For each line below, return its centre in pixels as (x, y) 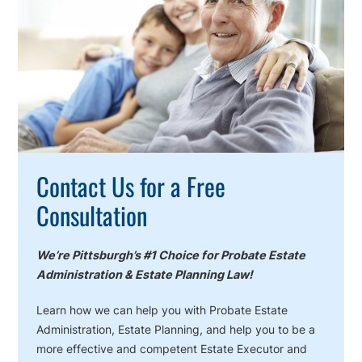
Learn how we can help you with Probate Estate (162, 309)
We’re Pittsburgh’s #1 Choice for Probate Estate (170, 255)
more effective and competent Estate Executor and (171, 348)
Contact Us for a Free (130, 185)
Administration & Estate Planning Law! (144, 274)
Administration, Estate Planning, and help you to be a (175, 329)
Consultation (91, 215)
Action (46, 23)
